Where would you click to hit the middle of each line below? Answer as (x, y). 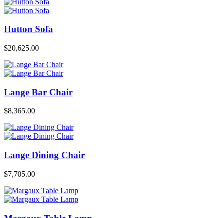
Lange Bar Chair (38, 92)
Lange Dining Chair (44, 155)
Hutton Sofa (28, 29)
